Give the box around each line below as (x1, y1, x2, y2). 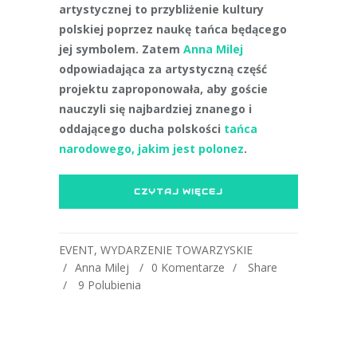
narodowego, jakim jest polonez (59, 141, 244, 156)
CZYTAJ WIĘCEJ (134, 186, 223, 197)
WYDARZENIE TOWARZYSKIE (100, 242, 253, 257)
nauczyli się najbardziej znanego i (59, 101, 252, 116)
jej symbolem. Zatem (59, 41, 183, 57)
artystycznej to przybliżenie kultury (59, 2, 264, 17)
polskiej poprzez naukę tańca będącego (59, 22, 287, 37)
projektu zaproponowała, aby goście (59, 81, 268, 96)
